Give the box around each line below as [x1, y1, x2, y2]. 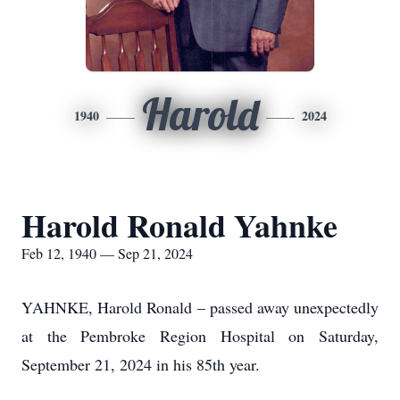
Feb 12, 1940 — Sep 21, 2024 [21, 244, 193, 262]
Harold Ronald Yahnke [21, 202, 337, 248]
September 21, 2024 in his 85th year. [21, 354, 265, 375]
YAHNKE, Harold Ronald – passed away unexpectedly [21, 296, 379, 318]
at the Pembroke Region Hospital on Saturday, [21, 325, 379, 346]
